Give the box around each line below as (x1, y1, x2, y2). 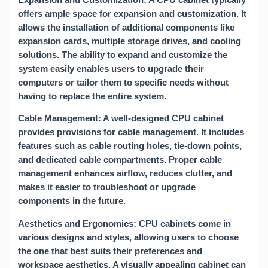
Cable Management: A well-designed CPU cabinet (18, 114, 224, 124)
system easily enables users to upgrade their (18, 63, 205, 74)
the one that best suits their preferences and (18, 246, 203, 256)
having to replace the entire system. (18, 91, 167, 101)
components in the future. (18, 196, 126, 206)
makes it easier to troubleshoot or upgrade (18, 182, 196, 193)
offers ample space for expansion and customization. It (18, 8, 247, 19)
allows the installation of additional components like (18, 22, 235, 32)
